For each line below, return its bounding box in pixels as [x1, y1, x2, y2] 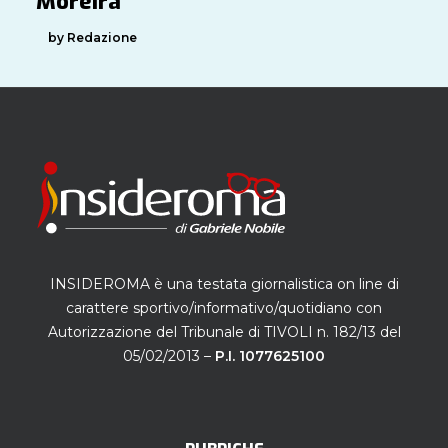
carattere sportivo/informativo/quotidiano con [66, 299, 382, 317]
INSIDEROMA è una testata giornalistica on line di [49, 275, 399, 293]
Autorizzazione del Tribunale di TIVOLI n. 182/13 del [47, 323, 401, 341]
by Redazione [48, 29, 137, 45]
